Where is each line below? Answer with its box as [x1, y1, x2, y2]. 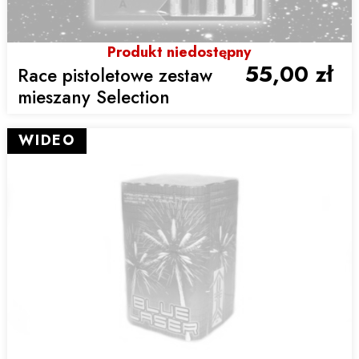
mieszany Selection [18, 83, 171, 110]
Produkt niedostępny [107, 41, 252, 63]
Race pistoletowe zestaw [18, 62, 213, 88]
